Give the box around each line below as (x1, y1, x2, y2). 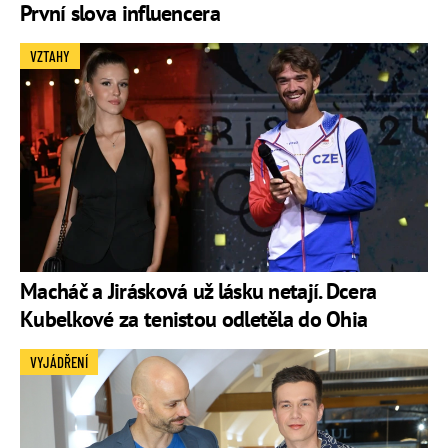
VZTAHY (30, 47, 70, 66)
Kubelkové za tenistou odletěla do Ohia (20, 305, 368, 334)
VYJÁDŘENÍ (30, 353, 88, 372)
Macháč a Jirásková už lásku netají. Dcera (20, 277, 377, 306)
